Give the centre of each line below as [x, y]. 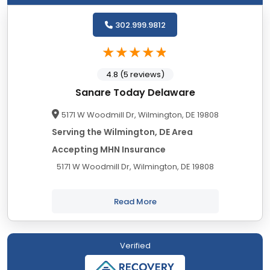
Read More [135, 201]
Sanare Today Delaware [135, 93]
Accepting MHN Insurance [108, 150]
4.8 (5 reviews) [135, 75]
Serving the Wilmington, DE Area [122, 132]
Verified [135, 246]
